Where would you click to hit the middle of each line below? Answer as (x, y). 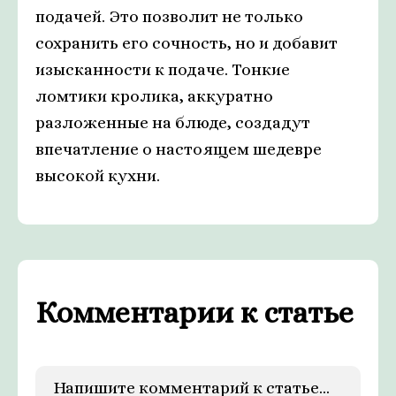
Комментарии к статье (194, 313)
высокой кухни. (98, 176)
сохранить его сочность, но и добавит (187, 43)
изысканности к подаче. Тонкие (163, 70)
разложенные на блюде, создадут (173, 123)
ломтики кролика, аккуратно (154, 96)
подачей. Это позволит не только (169, 17)
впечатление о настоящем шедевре (179, 149)
